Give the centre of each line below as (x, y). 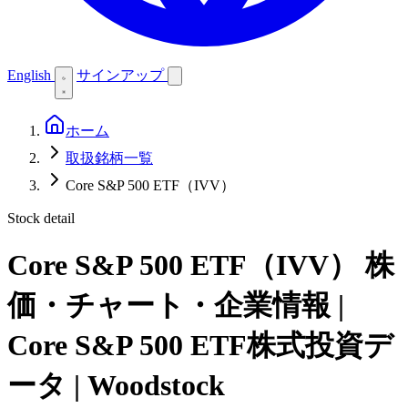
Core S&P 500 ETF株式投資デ (200, 346)
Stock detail (41, 218)
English (29, 75)
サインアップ (122, 75)
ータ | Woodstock (116, 386)
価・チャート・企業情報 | (176, 306)
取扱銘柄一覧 (109, 158)
